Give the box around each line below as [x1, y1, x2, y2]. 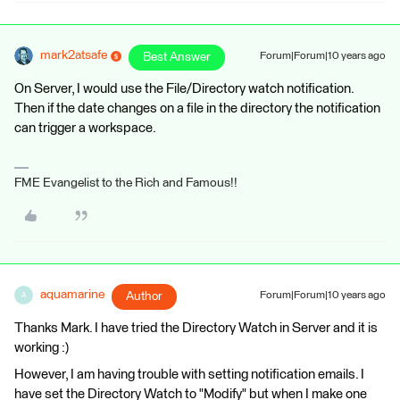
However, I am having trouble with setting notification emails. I [14, 368, 364, 381]
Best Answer [143, 51, 211, 63]
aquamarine [40, 288, 104, 301]
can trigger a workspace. [14, 121, 156, 135]
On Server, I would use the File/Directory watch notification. [14, 82, 354, 96]
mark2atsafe [40, 49, 107, 62]
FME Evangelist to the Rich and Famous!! [14, 177, 237, 189]
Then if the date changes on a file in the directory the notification [14, 102, 380, 115]
